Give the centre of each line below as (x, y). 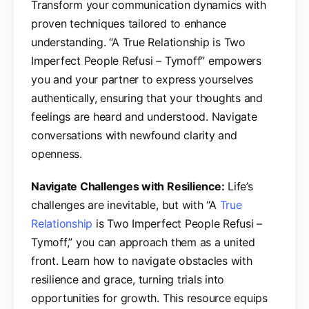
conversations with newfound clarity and (134, 135)
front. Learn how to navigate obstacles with (142, 260)
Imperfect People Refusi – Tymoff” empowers (146, 60)
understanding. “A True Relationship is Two (138, 42)
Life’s (239, 186)
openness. (57, 153)
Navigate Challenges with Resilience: (128, 186)
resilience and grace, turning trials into (128, 279)
